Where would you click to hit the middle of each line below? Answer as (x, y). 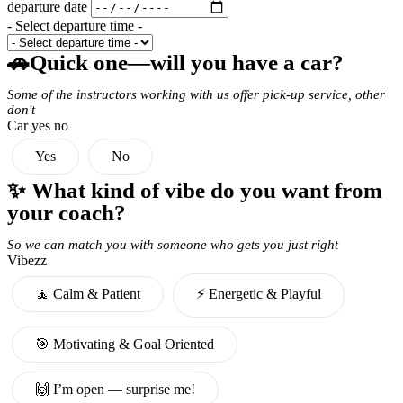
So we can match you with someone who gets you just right (173, 245)
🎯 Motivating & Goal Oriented (125, 345)
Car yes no (38, 126)
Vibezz (27, 261)
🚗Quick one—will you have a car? (175, 63)
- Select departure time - (75, 26)
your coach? (67, 213)
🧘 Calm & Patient (88, 294)
